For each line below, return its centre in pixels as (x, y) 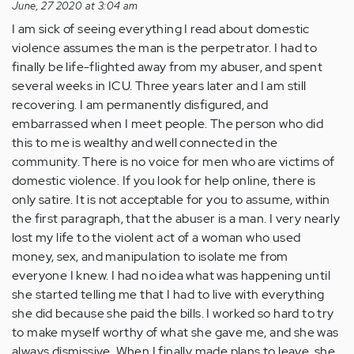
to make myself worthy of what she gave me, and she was (175, 333)
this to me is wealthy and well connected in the (145, 143)
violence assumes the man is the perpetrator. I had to (165, 48)
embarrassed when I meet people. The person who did (168, 124)
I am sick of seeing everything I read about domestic (161, 29)
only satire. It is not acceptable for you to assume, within (171, 200)
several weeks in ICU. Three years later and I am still (159, 86)
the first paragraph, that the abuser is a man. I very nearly (176, 219)
